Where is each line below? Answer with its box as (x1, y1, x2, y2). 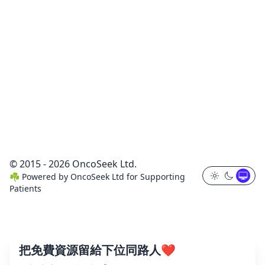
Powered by (22, 171, 70, 182)
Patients (9, 183, 41, 194)
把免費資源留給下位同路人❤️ (19, 242, 176, 258)
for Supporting (124, 171, 185, 182)
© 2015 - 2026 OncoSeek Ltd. (9, 157, 137, 170)
